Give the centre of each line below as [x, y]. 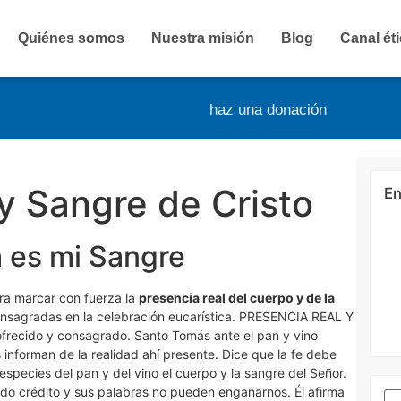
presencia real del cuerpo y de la [237, 298]
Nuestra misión [203, 38]
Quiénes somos [71, 38]
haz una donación [268, 110]
